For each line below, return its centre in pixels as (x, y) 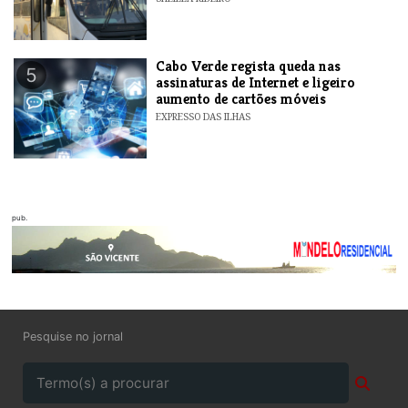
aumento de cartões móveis (241, 98)
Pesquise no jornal (73, 336)
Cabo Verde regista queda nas (249, 66)
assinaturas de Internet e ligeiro (256, 82)
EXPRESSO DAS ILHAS (204, 116)
